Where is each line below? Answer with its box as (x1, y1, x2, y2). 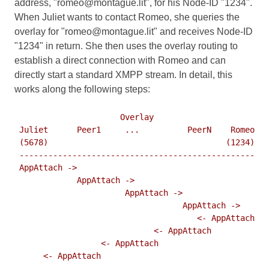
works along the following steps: (14, 84, 150, 95)
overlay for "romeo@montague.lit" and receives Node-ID (14, 26, 253, 37)
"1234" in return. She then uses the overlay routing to (14, 41, 238, 52)
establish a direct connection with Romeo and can (14, 55, 226, 66)
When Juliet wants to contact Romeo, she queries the (14, 12, 240, 23)
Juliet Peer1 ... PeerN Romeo (14, 125, 255, 135)
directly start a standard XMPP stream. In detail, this (14, 70, 232, 80)
